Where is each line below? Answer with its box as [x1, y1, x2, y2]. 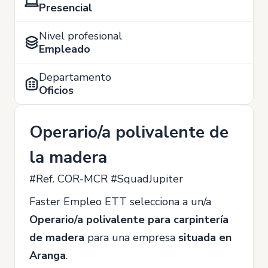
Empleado [39, 41, 90, 56]
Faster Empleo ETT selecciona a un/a [29, 194, 211, 209]
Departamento [39, 69, 111, 84]
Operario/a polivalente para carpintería [29, 212, 229, 227]
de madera [29, 230, 84, 245]
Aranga [29, 248, 66, 263]
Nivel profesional [39, 28, 122, 43]
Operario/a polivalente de [29, 120, 229, 144]
